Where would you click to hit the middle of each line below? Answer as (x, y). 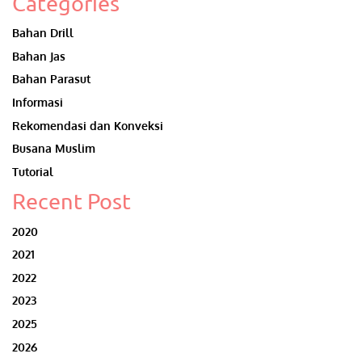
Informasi (38, 102)
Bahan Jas (39, 55)
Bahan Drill (43, 33)
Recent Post (72, 201)
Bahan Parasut (51, 79)
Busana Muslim (54, 148)
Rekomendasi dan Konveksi (88, 125)
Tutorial (33, 171)
